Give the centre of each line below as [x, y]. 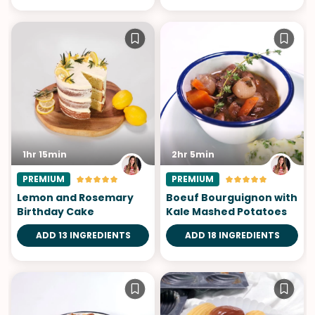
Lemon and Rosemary [75, 198]
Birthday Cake [56, 212]
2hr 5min [193, 155]
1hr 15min [45, 155]
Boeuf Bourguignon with [232, 198]
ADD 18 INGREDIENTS [232, 236]
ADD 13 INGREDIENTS [83, 236]
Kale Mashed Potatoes [226, 212]
